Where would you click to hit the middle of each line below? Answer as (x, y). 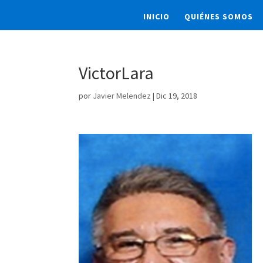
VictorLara (117, 73)
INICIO (156, 17)
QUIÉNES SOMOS (218, 17)
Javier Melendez (122, 96)
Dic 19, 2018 (177, 96)
